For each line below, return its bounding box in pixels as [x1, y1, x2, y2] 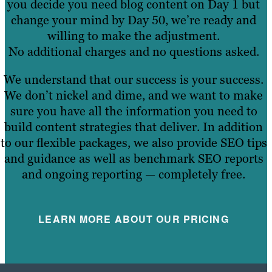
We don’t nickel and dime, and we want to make [4, 87, 263, 103]
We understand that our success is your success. [4, 71, 263, 87]
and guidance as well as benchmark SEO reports [4, 150, 263, 166]
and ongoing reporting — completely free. [22, 166, 245, 182]
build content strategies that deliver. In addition [4, 118, 263, 135]
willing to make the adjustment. [47, 27, 220, 44]
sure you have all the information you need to [10, 103, 257, 119]
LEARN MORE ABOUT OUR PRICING [38, 211, 229, 226]
